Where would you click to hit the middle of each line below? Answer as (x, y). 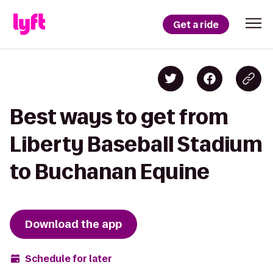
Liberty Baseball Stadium (136, 144)
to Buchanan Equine (110, 172)
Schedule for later (69, 258)
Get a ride (196, 24)
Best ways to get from (119, 117)
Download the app (73, 224)
